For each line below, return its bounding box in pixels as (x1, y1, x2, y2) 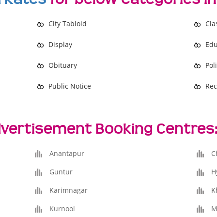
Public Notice (48, 81, 92, 91)
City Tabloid (48, 19, 87, 28)
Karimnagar (49, 186, 88, 195)
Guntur (49, 167, 73, 176)
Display (48, 40, 73, 49)
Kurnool (49, 204, 76, 213)
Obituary (48, 61, 77, 70)
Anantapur (49, 149, 85, 158)
